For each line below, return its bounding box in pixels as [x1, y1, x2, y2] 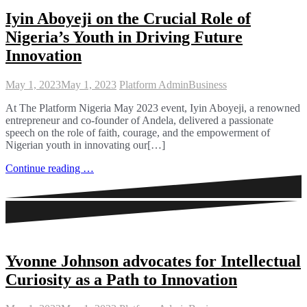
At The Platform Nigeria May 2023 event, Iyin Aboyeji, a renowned [5, 101, 300, 114]
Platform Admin [119, 78, 188, 90]
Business [188, 78, 227, 90]
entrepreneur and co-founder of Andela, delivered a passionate [5, 114, 273, 126]
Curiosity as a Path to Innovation [5, 271, 237, 289]
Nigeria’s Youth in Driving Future [5, 27, 243, 46]
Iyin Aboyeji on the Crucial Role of [5, 9, 251, 27]
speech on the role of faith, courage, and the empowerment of [5, 126, 270, 138]
